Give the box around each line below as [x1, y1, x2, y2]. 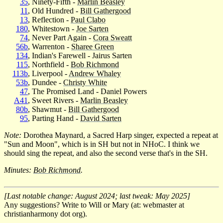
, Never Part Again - [28, 33, 93, 42]
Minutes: [4, 165, 33, 174]
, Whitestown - [28, 24, 76, 33]
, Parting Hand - [28, 113, 80, 122]
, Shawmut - [28, 105, 68, 113]
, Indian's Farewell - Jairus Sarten [28, 51, 132, 60]
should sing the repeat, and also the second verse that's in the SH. [4, 148, 208, 157]
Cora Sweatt [93, 33, 132, 42]
